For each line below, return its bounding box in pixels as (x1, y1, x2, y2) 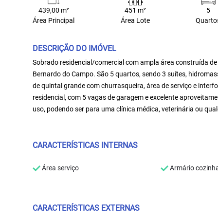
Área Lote (120, 16, 150, 25)
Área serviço (40, 163, 79, 172)
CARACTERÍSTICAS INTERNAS (33, 140, 138, 150)
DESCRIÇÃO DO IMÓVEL (33, 43, 117, 53)
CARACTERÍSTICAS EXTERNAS (33, 203, 140, 213)
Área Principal (33, 16, 75, 25)
